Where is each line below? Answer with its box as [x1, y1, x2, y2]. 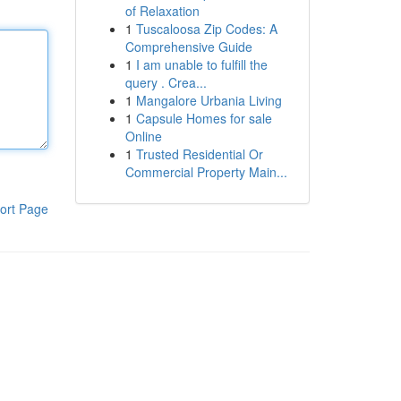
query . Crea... [124, 73, 207, 91]
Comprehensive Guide [124, 38, 252, 55]
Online [124, 127, 162, 145]
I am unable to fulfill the [135, 55, 268, 73]
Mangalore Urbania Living [135, 91, 282, 109]
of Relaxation [124, 2, 200, 20]
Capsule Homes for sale [135, 109, 272, 127]
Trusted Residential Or [135, 145, 263, 163]
